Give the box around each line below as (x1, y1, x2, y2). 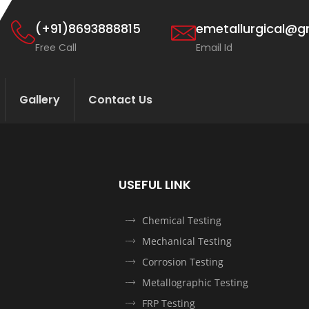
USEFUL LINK (119, 175, 191, 193)
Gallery (19, 91, 60, 108)
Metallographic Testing (142, 275, 248, 289)
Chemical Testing (142, 213, 221, 227)
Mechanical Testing (142, 234, 232, 248)
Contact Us (88, 91, 152, 108)
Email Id (195, 41, 232, 55)
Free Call (35, 41, 77, 55)
